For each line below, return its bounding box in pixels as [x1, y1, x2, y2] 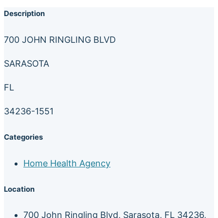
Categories [4, 132, 43, 142]
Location [4, 184, 35, 194]
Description [4, 9, 45, 18]
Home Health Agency [23, 158, 110, 168]
